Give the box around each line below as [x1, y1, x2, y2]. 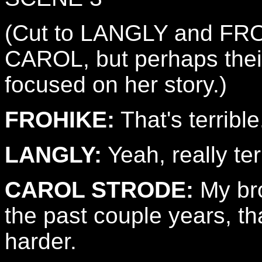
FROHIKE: [5, 107, 115, 132]
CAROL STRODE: [5, 177, 194, 202]
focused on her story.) [5, 72, 227, 97]
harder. [5, 229, 77, 254]
